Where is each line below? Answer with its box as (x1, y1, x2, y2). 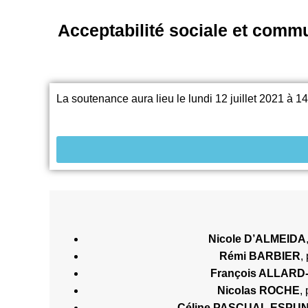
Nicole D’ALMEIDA (208, 233, 306, 245)
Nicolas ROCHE (217, 285, 300, 297)
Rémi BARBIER (219, 250, 300, 263)
